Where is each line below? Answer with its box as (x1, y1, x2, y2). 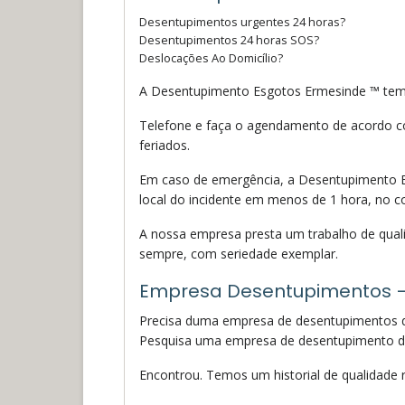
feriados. (139, 136, 190, 154)
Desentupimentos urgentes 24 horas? (139, 13, 345, 30)
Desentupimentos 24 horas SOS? (139, 31, 319, 48)
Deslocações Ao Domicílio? (139, 49, 283, 66)
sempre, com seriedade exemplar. (139, 244, 338, 262)
